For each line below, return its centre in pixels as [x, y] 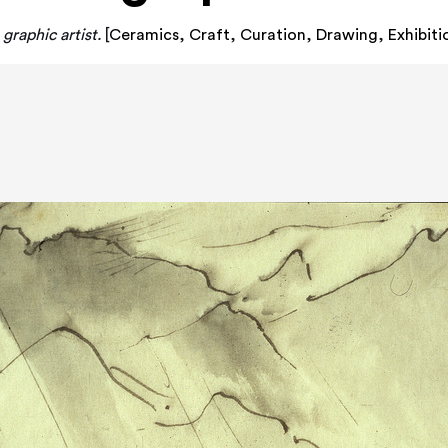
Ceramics [144, 35]
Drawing [347, 35]
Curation [273, 35]
